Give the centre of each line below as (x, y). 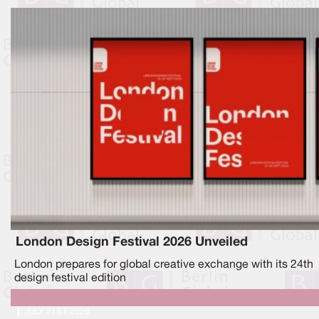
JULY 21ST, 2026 (57, 312)
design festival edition (70, 279)
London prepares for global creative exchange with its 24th (164, 265)
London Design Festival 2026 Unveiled (132, 242)
